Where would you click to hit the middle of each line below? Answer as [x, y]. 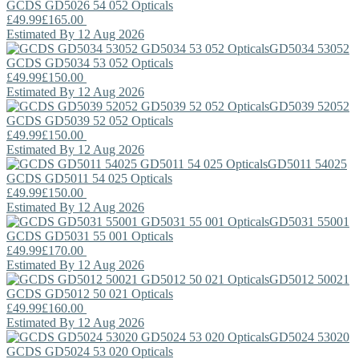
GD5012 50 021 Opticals [107, 293]
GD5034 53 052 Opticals [107, 63]
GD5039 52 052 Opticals [107, 120]
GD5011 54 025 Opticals [107, 178]
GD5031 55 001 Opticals [107, 236]
